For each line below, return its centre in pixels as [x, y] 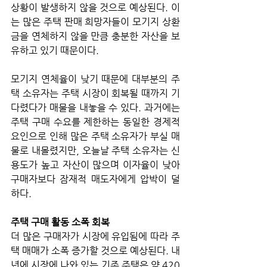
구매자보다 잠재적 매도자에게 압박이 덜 [95, 179]
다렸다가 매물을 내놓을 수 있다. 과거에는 [95, 107]
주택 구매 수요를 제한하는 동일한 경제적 [95, 122]
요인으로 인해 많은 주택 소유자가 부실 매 [95, 136]
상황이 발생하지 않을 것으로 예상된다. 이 [95, 7]
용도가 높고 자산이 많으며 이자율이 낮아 [95, 164]
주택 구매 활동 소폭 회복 [60, 222]
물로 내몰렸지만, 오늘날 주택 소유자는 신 [95, 150]
